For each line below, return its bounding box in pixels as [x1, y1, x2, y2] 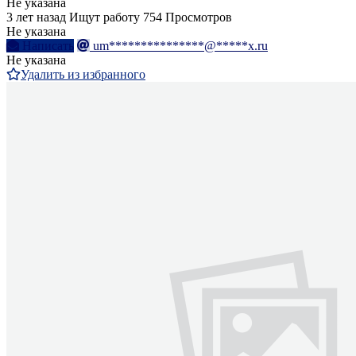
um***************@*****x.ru [93, 39, 268, 53]
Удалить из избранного [21, 68, 145, 82]
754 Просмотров [143, 10, 232, 25]
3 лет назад [6, 10, 66, 25]
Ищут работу [69, 10, 140, 25]
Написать [22, 39, 74, 53]
